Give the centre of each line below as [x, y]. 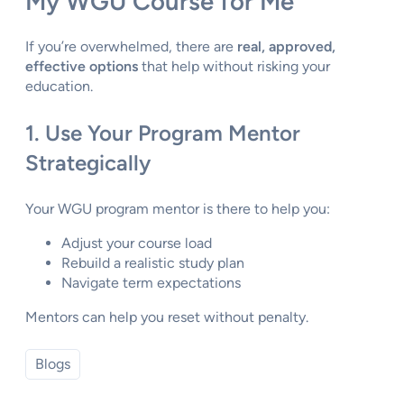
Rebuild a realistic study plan [153, 262]
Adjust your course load [137, 243]
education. [59, 86]
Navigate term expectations [151, 282]
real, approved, [286, 46]
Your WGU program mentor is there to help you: [178, 208]
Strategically [88, 162]
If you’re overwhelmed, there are [131, 46]
